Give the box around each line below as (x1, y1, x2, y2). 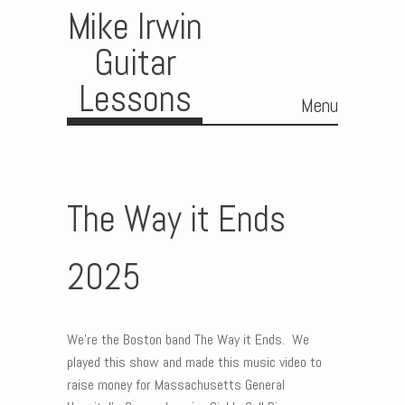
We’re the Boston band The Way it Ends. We (67, 330, 309, 349)
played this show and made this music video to (67, 353, 322, 372)
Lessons (78, 76, 192, 122)
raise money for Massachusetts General (67, 375, 285, 394)
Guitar (93, 40, 176, 86)
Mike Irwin (67, 4, 202, 50)
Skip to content (67, 127, 151, 146)
